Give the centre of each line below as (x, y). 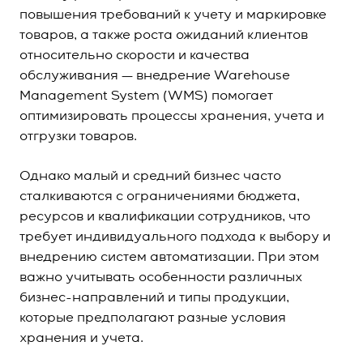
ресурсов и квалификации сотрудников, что (165, 217)
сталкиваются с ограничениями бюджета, (160, 197)
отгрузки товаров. (78, 137)
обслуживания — (78, 76)
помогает (241, 96)
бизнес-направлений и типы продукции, (154, 298)
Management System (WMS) (114, 96)
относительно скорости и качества (135, 56)
